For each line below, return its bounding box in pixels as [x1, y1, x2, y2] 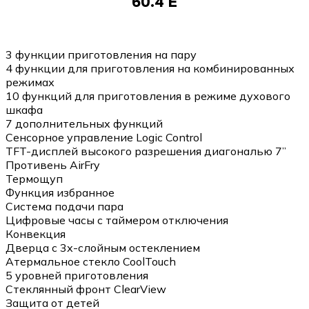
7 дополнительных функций [6, 116, 163, 130]
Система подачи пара [6, 199, 123, 213]
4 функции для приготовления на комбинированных [6, 61, 295, 75]
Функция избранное [6, 185, 114, 199]
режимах [6, 74, 54, 89]
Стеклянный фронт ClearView [6, 281, 166, 296]
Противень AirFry [6, 157, 100, 172]
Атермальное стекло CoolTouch [6, 254, 176, 268]
